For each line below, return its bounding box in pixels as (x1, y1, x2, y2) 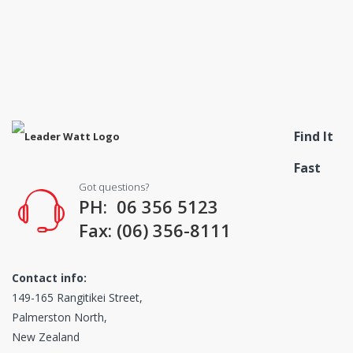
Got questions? (79, 180, 149, 195)
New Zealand (12, 329, 80, 345)
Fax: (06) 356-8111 (79, 218, 231, 243)
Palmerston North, (12, 310, 107, 325)
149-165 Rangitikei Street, (12, 290, 143, 306)
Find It (294, 128, 334, 146)
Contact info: (12, 270, 87, 286)
